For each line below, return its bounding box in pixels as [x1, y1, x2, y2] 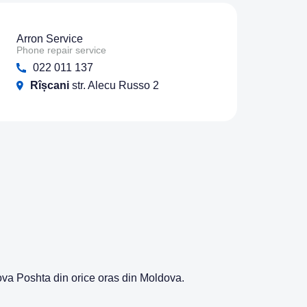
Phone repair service [16, 44, 106, 56]
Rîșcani [30, 79, 69, 91]
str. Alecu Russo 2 [69, 79, 159, 91]
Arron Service [16, 32, 83, 45]
